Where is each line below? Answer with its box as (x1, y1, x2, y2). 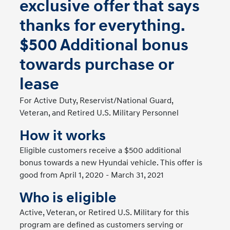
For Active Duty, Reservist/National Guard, (20, 95, 174, 106)
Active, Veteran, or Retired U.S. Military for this (20, 207, 189, 218)
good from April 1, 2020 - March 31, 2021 (20, 169, 164, 180)
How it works (20, 126, 106, 145)
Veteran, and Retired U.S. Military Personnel (20, 107, 179, 118)
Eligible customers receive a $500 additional (20, 145, 182, 156)
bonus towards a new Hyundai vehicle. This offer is (20, 157, 203, 168)
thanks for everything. (20, 15, 186, 36)
